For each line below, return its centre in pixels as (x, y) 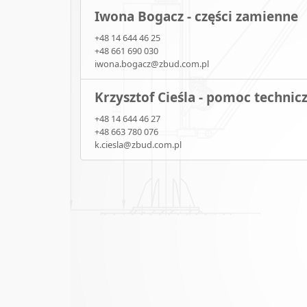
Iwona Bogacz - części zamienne (196, 17)
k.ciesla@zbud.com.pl (138, 145)
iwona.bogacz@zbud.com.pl (152, 64)
